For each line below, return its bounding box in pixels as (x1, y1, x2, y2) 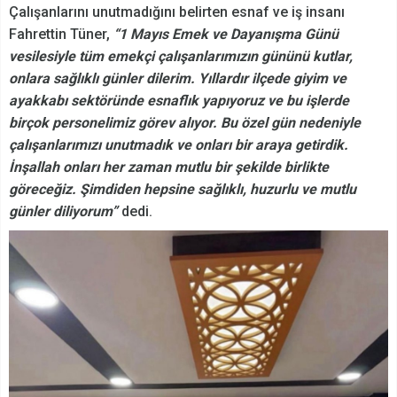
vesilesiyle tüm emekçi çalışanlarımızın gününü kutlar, (9, 48, 353, 66)
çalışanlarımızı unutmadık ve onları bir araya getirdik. (9, 136, 348, 154)
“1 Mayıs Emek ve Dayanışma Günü (113, 26, 339, 43)
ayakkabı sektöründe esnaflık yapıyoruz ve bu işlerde (9, 92, 349, 110)
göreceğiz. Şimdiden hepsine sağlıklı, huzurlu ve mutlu (9, 181, 356, 198)
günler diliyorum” (9, 203, 118, 221)
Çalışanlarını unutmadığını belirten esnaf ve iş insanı (9, 4, 345, 21)
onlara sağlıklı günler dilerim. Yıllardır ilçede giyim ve (9, 70, 346, 88)
